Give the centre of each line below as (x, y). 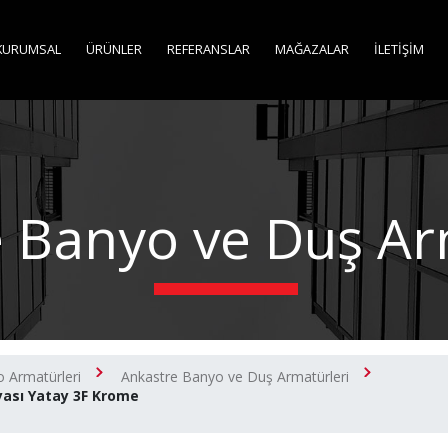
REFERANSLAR (209, 49)
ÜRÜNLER (114, 49)
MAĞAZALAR (312, 49)
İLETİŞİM (399, 49)
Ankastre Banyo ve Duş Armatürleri (234, 376)
